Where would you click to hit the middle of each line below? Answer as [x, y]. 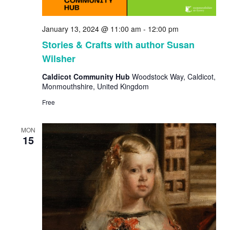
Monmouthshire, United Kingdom [95, 87]
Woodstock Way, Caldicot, [174, 77]
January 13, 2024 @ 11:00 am [91, 29]
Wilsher [59, 59]
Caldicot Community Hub [87, 77]
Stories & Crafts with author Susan [118, 45]
